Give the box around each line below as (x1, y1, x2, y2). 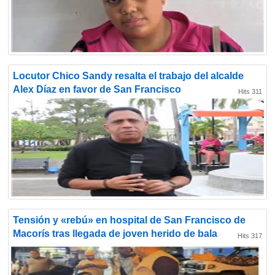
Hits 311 (238, 88, 262, 95)
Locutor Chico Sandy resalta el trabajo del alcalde (13, 71, 244, 81)
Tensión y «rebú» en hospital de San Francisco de (13, 215, 246, 225)
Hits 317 (238, 232, 262, 239)
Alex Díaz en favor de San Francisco (13, 84, 181, 95)
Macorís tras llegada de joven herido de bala (13, 228, 217, 239)
